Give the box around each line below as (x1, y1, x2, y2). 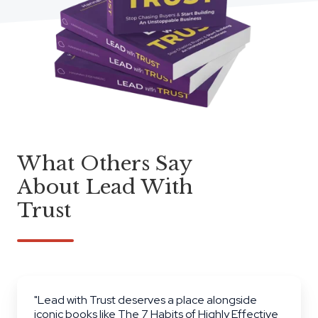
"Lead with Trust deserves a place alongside (34, 292, 257, 308)
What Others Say (17, 151, 192, 177)
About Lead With (17, 175, 193, 200)
